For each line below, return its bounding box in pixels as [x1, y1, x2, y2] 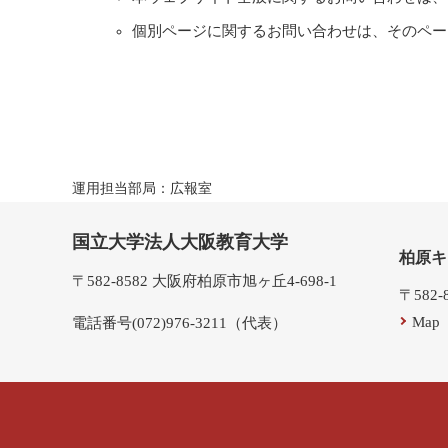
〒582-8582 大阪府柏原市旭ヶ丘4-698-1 [72, 273, 337, 290]
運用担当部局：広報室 [72, 181, 212, 197]
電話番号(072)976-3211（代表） [72, 315, 287, 332]
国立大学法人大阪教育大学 [72, 232, 288, 253]
